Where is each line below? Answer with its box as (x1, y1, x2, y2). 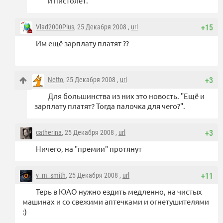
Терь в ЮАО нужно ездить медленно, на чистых (36, 187, 202, 197)
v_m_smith (36, 171, 66, 180)
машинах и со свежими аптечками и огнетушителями (22, 197, 209, 207)
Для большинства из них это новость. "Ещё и (48, 91, 205, 101)
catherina (36, 128, 62, 137)
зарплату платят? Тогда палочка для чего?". (34, 101, 185, 111)
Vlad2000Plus (36, 23, 74, 31)
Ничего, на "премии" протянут (36, 144, 142, 154)
